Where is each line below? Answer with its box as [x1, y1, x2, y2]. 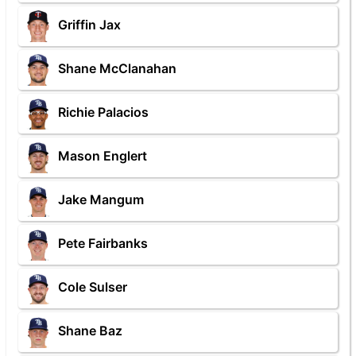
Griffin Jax [58, 17, 121, 33]
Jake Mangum [58, 192, 144, 208]
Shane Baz [58, 323, 122, 339]
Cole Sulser [58, 279, 127, 296]
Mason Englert [58, 148, 147, 164]
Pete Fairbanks [58, 235, 148, 252]
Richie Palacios [58, 104, 149, 121]
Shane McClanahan [58, 60, 176, 77]
